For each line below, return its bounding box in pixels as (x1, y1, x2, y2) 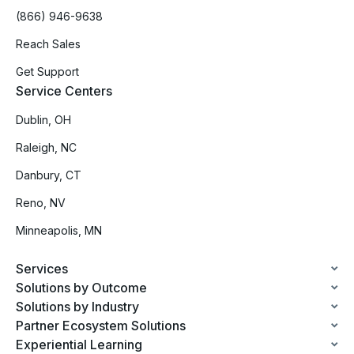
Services (16, 260, 68, 277)
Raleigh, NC (16, 140, 77, 154)
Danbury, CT (16, 168, 81, 182)
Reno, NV (16, 195, 66, 209)
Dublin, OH (16, 112, 71, 126)
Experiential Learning (16, 336, 142, 352)
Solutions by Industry (16, 298, 139, 314)
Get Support (16, 64, 79, 78)
